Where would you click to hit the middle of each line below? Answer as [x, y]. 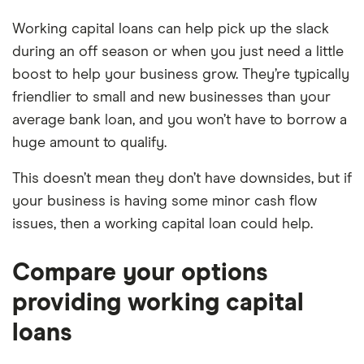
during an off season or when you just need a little [178, 52]
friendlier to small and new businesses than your [171, 97]
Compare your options [140, 273]
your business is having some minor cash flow [165, 201]
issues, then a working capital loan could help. [162, 224]
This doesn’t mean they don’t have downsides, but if [182, 179]
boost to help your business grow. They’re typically [181, 75]
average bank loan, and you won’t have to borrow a [180, 120]
